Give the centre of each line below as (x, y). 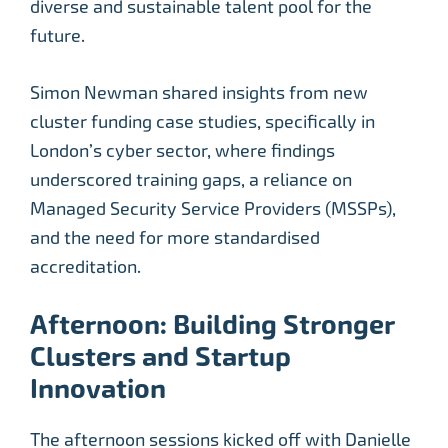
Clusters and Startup (160, 356)
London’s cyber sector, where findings (182, 150)
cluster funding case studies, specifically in (202, 121)
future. (59, 35)
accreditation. (85, 266)
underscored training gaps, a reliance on (191, 179)
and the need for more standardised (175, 237)
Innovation (98, 388)
